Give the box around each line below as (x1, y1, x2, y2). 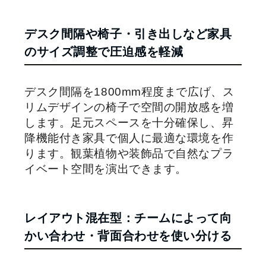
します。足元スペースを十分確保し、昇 (24, 116, 234, 129)
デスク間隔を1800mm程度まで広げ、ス (24, 85, 235, 98)
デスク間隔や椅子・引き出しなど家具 (24, 27, 232, 40)
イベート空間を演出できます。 (24, 162, 187, 175)
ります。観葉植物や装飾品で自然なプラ (24, 147, 234, 160)
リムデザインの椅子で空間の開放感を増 (24, 100, 234, 113)
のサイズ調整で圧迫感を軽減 (24, 45, 183, 58)
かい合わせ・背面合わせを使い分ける (24, 229, 232, 242)
